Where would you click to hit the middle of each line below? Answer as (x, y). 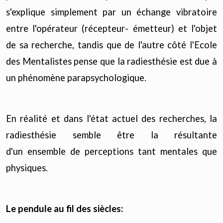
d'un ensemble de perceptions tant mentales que (111, 152)
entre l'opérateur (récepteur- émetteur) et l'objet (111, 29)
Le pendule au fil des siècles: (64, 209)
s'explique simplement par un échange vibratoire (111, 12)
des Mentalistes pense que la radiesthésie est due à (111, 61)
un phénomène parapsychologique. (76, 78)
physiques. (27, 168)
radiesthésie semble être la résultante (111, 135)
